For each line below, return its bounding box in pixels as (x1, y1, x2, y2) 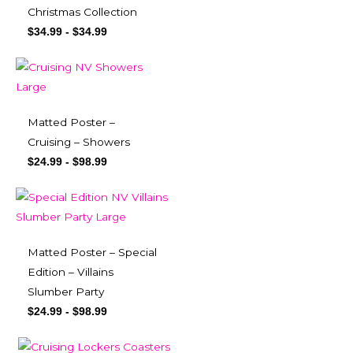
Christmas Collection (28, 6, 137, 19)
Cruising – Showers (28, 136, 130, 149)
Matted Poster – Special (28, 246, 157, 259)
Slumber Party (28, 285, 104, 299)
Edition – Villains (28, 266, 113, 279)
